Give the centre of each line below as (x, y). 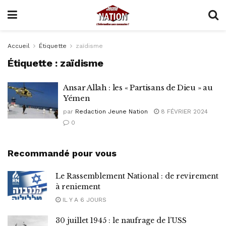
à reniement (78, 187)
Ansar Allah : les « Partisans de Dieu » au (138, 88)
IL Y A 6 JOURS (83, 200)
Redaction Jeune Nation (111, 111)
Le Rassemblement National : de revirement (137, 176)
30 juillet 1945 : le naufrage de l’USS (121, 220)
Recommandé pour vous (62, 153)
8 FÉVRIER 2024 (183, 111)
